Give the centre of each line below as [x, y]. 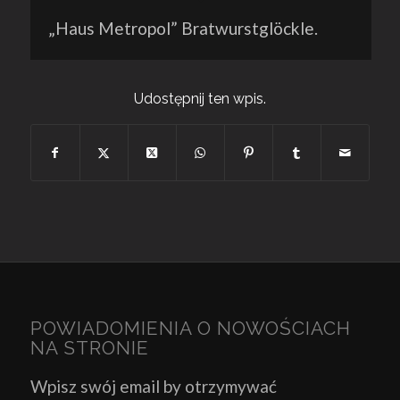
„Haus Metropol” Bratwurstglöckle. [183, 29]
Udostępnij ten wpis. [200, 99]
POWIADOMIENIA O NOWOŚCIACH [190, 329]
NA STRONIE [89, 348]
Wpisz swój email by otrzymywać [153, 387]
